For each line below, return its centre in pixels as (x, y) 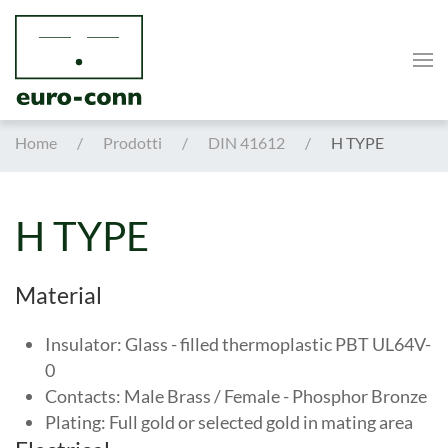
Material (58, 295)
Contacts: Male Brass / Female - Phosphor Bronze (236, 396)
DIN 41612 (246, 142)
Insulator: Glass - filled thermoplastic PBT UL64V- (238, 344)
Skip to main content (115, 56)
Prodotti (132, 142)
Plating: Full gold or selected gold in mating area (229, 422)
